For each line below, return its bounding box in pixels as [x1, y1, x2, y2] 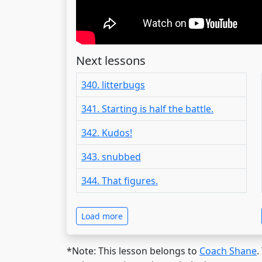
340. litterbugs [81, 78, 145, 91]
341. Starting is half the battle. [81, 102, 213, 115]
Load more [81, 210, 123, 222]
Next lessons [76, 52, 146, 68]
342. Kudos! [81, 126, 132, 139]
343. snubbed [81, 150, 141, 163]
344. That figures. [81, 174, 158, 187]
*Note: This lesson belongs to [67, 244, 199, 257]
